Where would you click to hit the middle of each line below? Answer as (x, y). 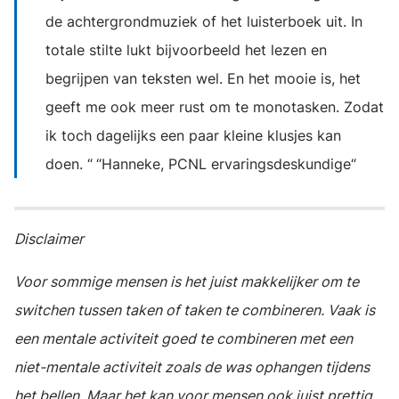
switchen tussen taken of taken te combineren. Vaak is (195, 310)
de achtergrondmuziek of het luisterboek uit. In (204, 21)
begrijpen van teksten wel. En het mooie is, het (203, 78)
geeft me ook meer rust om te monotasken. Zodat (215, 107)
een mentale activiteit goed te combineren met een (183, 338)
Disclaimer (53, 239)
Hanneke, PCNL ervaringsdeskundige (226, 164)
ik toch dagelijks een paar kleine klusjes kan (193, 135)
